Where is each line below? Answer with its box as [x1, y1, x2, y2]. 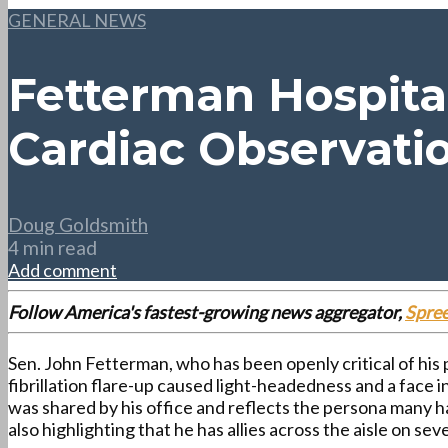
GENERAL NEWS [8, 9, 146, 31]
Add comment [8, 259, 117, 282]
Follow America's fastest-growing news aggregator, [8, 301, 405, 324]
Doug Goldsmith [8, 213, 148, 237]
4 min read [8, 236, 97, 260]
